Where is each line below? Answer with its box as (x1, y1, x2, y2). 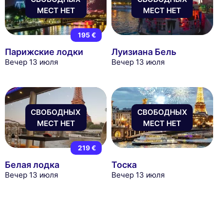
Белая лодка (5, 159, 59, 170)
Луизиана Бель (111, 46, 176, 57)
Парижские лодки (5, 46, 83, 57)
